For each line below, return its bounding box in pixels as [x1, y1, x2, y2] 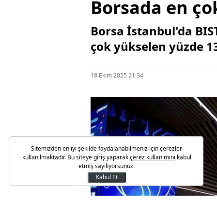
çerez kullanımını [129, 153, 175, 161]
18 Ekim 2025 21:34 [91, 71, 143, 79]
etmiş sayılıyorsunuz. [78, 162, 135, 170]
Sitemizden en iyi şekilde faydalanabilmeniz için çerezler [31, 144, 182, 153]
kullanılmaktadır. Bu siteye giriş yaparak [22, 153, 130, 161]
